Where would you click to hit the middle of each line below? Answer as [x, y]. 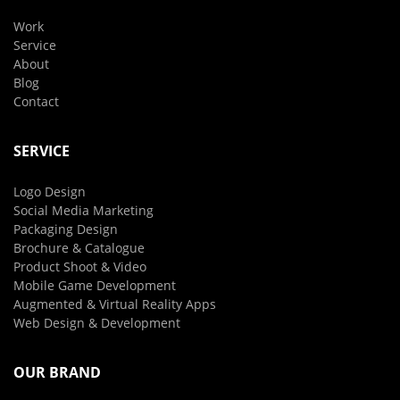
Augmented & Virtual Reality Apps [115, 304]
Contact [36, 101]
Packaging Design [66, 229]
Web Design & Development [97, 323]
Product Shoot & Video [80, 267]
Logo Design [50, 192]
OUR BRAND [57, 372]
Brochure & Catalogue [79, 248]
